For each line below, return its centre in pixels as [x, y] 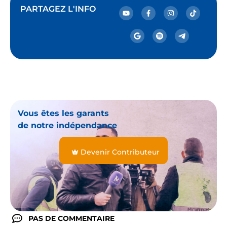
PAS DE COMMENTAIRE [71, 218]
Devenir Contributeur [120, 152]
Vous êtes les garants [63, 113]
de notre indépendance [67, 125]
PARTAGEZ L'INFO [58, 9]
